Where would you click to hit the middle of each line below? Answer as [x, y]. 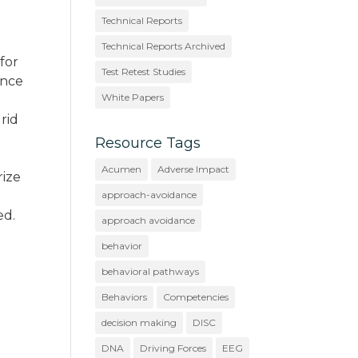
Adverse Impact [194, 169]
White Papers [133, 97]
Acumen [122, 169]
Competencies [196, 296]
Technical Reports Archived [164, 46]
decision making [139, 322]
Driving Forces [173, 348]
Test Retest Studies [144, 71]
